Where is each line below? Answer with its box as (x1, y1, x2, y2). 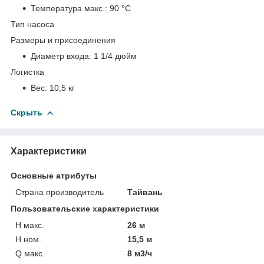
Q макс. (15, 248, 45, 258)
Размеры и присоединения (11, 35, 115, 45)
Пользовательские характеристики (11, 203, 159, 213)
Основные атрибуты (11, 170, 97, 180)
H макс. (15, 220, 44, 230)
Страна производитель (15, 187, 104, 197)
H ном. (15, 234, 41, 244)
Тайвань (127, 187, 163, 197)
